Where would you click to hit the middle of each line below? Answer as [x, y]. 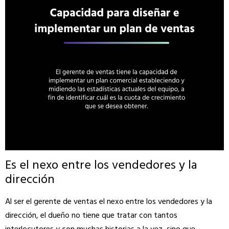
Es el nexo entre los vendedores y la [101, 165]
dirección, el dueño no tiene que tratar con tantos [91, 215]
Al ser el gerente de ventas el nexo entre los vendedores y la [109, 202]
